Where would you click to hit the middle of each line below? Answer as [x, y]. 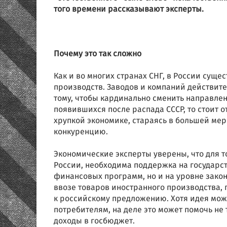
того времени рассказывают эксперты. [129, 9]
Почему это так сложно [98, 54]
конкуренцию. [81, 132]
